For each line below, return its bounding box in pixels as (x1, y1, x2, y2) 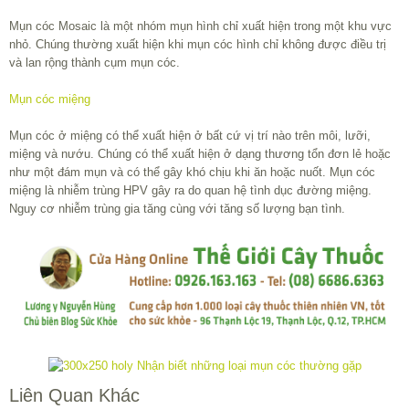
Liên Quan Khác (9, 384, 140, 405)
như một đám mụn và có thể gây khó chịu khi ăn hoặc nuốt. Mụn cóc (9, 165, 375, 180)
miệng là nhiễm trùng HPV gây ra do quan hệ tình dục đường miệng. (9, 184, 372, 198)
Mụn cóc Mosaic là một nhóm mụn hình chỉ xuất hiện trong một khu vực (9, 19, 392, 34)
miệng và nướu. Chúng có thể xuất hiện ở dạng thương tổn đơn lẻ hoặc (9, 147, 391, 162)
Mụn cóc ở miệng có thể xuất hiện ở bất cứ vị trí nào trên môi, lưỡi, (9, 129, 371, 143)
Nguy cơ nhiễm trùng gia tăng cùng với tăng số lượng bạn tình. (9, 202, 345, 216)
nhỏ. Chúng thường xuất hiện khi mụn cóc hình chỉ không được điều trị (9, 37, 386, 52)
